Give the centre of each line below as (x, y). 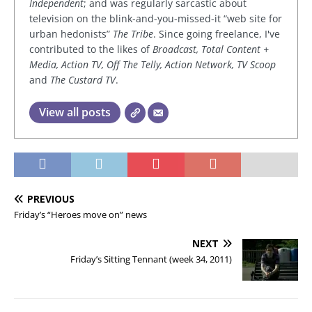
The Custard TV (83, 80)
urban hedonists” (71, 34)
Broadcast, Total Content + (211, 49)
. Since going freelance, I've (217, 34)
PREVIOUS (51, 199)
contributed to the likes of (91, 49)
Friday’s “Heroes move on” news (80, 215)
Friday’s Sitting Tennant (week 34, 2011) (151, 259)
